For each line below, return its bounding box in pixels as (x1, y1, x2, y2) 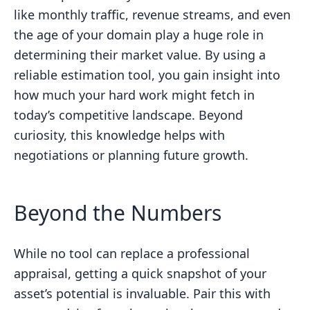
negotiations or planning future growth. (14, 147, 248, 163)
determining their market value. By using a (14, 46, 266, 63)
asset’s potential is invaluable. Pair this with (14, 285, 271, 302)
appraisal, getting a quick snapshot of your (14, 265, 266, 282)
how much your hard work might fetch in (14, 86, 255, 103)
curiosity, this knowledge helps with (14, 127, 225, 143)
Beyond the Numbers (14, 199, 221, 227)
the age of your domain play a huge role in (14, 26, 264, 43)
